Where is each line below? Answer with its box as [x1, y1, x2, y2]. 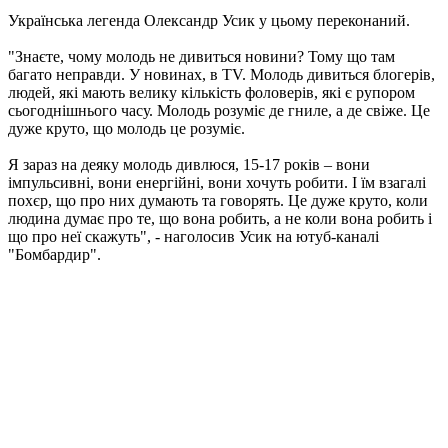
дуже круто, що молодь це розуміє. [8, 120, 245, 138]
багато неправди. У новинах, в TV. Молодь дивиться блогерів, [8, 66, 435, 84]
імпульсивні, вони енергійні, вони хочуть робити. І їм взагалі [8, 174, 426, 192]
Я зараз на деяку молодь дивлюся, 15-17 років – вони [8, 156, 370, 174]
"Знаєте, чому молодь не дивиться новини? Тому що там [8, 48, 395, 66]
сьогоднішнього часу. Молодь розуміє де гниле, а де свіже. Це [8, 102, 430, 120]
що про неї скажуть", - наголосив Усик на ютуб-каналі [8, 228, 379, 246]
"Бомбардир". [8, 246, 101, 264]
